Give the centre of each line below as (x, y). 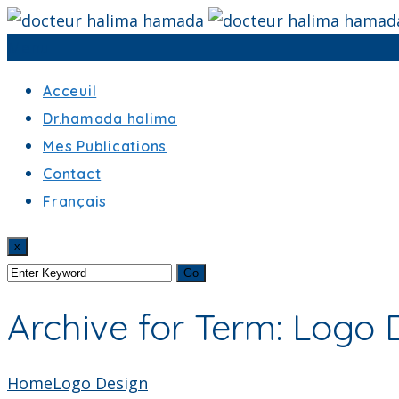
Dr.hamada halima (110, 118)
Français (75, 201)
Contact (72, 174)
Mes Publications (105, 146)
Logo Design (100, 383)
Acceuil (70, 91)
